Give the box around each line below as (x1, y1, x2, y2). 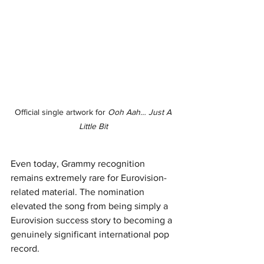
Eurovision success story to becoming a (11, 214, 174, 225)
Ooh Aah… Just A (108, 107, 174, 117)
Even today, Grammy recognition (11, 158, 147, 169)
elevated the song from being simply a (11, 200, 170, 211)
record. (11, 243, 39, 253)
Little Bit (78, 121, 108, 131)
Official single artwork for (15, 107, 108, 117)
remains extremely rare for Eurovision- (11, 172, 167, 183)
